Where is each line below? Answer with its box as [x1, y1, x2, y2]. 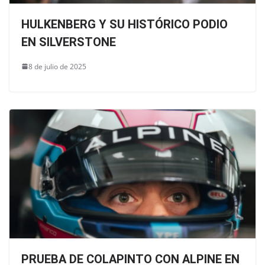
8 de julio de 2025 [28, 61, 86, 72]
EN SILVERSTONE [21, 34, 116, 49]
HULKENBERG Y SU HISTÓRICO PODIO [21, 17, 228, 31]
